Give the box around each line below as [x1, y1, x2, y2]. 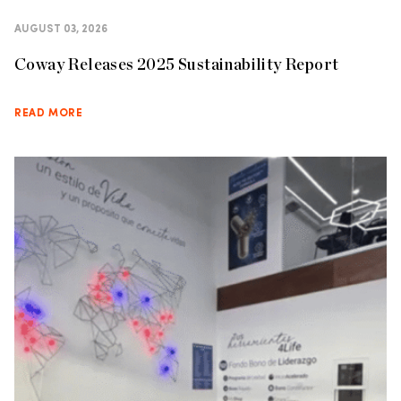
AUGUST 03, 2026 [14, 24, 107, 35]
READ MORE [14, 108, 83, 119]
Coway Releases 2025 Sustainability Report [14, 55, 339, 73]
